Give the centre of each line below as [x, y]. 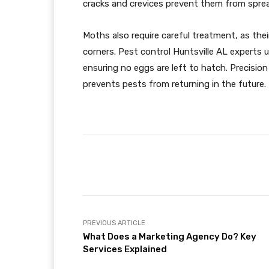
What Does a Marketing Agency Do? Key [170, 237]
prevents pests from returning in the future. [174, 84]
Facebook [203, 165]
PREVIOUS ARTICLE [114, 223]
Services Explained [125, 249]
